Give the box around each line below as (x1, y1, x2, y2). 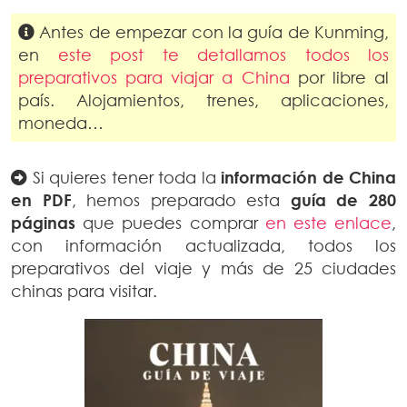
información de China (221, 167, 396, 187)
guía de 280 (290, 190, 397, 210)
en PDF (11, 190, 72, 210)
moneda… (18, 113, 104, 133)
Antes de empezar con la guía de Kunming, (35, 22, 389, 42)
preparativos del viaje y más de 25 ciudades (11, 258, 396, 278)
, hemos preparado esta (71, 190, 291, 210)
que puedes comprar (75, 213, 265, 233)
